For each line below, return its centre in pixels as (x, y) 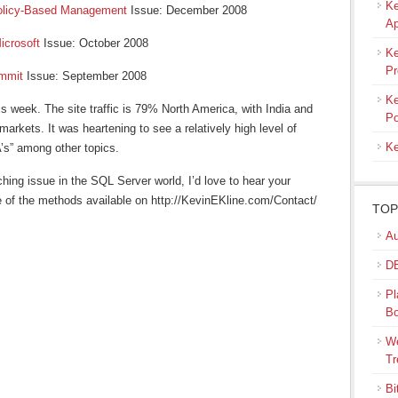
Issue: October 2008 (96, 43)
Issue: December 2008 (189, 10)
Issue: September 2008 (85, 76)
